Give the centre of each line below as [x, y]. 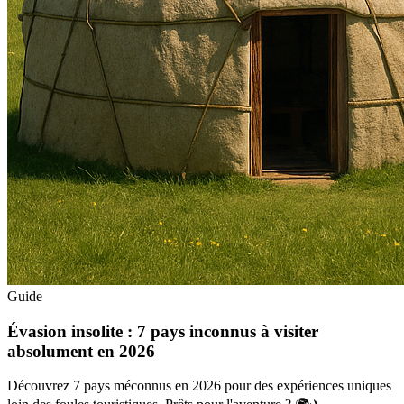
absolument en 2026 [81, 351]
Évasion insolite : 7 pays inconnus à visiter [163, 331]
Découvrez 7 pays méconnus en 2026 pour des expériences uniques [199, 386]
